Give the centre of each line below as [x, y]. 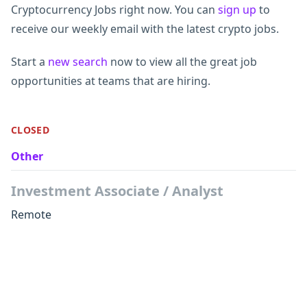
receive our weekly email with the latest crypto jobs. [145, 29]
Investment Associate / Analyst [117, 191]
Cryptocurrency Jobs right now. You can [114, 10]
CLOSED [30, 130]
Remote [31, 214]
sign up [237, 10]
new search [78, 62]
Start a [29, 62]
